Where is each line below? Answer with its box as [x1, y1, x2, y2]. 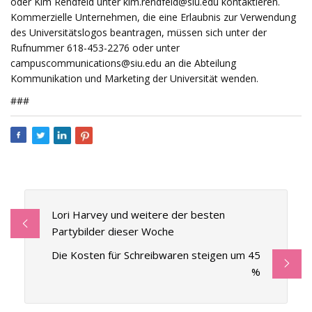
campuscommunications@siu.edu [10, 56, 162, 70]
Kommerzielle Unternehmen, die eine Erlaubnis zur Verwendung [10, 10, 296, 24]
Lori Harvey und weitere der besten [51, 208, 225, 222]
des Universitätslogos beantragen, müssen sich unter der [10, 26, 267, 39]
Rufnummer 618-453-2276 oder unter [10, 41, 180, 54]
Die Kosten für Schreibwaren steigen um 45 [52, 248, 261, 263]
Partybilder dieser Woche [51, 224, 174, 239]
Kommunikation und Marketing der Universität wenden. [10, 72, 258, 85]
